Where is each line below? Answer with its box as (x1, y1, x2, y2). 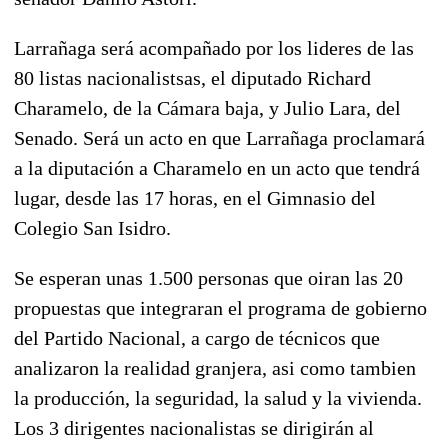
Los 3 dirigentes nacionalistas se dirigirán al (14, 416, 374, 439)
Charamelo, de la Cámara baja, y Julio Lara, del (14, 96, 401, 119)
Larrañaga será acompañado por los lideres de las (14, 36, 414, 59)
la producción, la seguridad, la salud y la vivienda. (14, 386, 422, 409)
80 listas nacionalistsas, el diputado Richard (14, 66, 371, 89)
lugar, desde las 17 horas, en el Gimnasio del (14, 186, 376, 209)
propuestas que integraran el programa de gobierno (14, 296, 427, 319)
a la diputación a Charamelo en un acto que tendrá (14, 156, 420, 179)
